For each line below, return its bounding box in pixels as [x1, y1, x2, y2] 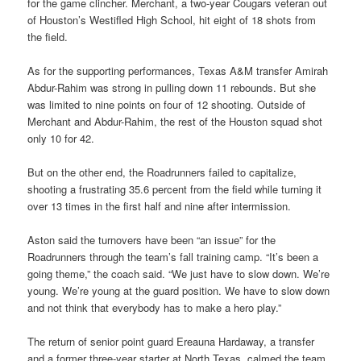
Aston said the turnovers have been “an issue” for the [27, 232, 276, 248]
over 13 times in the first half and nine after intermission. [27, 198, 292, 214]
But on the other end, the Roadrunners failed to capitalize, [27, 164, 297, 180]
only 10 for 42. [27, 131, 95, 147]
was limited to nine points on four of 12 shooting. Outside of [27, 97, 306, 113]
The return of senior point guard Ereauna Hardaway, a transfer [27, 334, 315, 350]
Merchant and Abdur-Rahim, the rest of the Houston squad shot [27, 114, 323, 130]
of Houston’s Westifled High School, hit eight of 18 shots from [27, 11, 317, 27]
